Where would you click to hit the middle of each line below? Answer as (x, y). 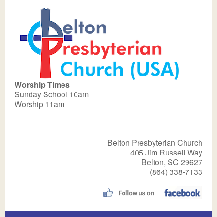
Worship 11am (39, 104)
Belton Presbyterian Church (155, 143)
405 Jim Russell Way (166, 152)
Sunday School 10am (52, 94)
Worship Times (42, 85)
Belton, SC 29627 (172, 162)
